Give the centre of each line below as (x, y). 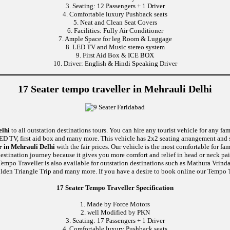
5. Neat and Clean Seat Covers (115, 22)
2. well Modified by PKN (115, 212)
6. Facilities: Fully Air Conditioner (115, 30)
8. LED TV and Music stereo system (115, 47)
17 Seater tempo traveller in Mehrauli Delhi (115, 89)
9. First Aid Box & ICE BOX (115, 55)
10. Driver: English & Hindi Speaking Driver (115, 63)
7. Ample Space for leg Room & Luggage (115, 39)
